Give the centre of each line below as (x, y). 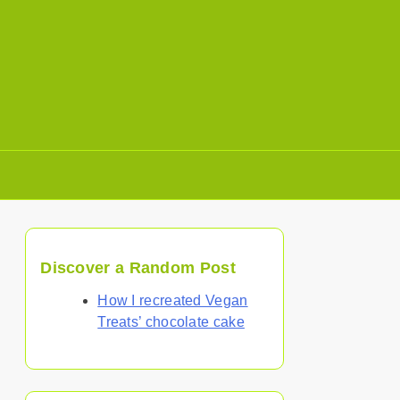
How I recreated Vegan (173, 300)
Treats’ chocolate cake (171, 321)
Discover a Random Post (138, 267)
